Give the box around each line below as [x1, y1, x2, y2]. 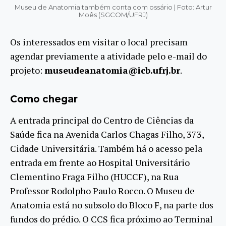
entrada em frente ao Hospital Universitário [10, 156, 190, 168]
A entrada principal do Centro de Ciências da [10, 114, 194, 126]
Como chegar [10, 93, 78, 105]
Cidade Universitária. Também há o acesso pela [10, 142, 202, 154]
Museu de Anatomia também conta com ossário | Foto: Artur [14, 3, 212, 11]
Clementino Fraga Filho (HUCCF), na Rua [10, 170, 179, 183]
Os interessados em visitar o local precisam [10, 35, 188, 48]
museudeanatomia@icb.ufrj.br [44, 64, 180, 76]
